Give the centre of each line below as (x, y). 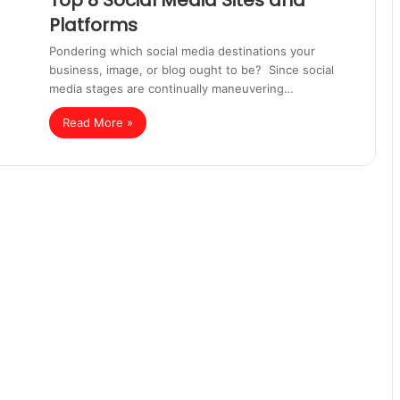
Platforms (93, 25)
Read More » (98, 122)
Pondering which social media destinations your (182, 51)
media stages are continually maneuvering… (171, 88)
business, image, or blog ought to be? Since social (192, 70)
